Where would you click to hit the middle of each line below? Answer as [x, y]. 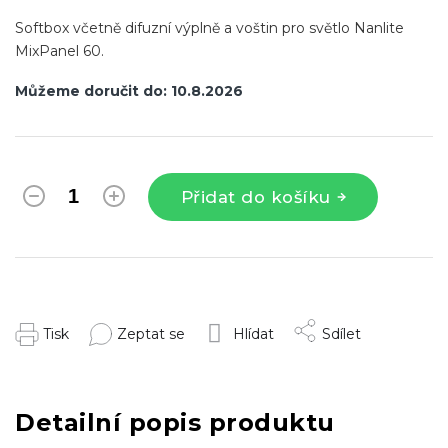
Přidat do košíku [255, 196]
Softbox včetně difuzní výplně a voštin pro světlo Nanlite [209, 27]
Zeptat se [151, 334]
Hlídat [253, 334]
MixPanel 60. [59, 50]
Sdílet [341, 334]
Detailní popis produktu [175, 423]
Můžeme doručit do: [91, 90]
